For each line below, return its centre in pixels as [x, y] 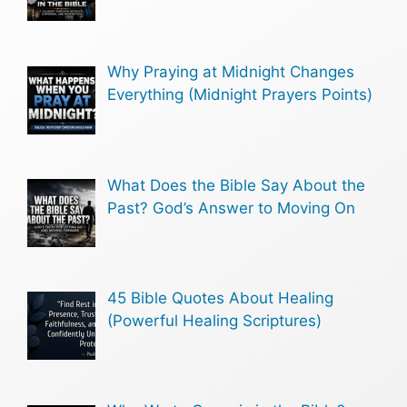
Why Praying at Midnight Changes [230, 72]
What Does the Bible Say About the [236, 185]
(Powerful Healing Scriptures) [214, 321]
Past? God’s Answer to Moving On [231, 208]
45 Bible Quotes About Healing [220, 298]
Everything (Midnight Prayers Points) [239, 95]
